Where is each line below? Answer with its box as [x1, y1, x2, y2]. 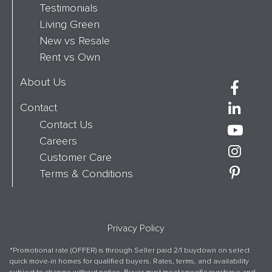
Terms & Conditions [39, 167, 133, 181]
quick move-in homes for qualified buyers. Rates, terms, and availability [10, 257, 249, 267]
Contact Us [39, 118, 93, 132]
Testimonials [39, 1, 98, 15]
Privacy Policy [107, 222, 165, 235]
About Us [20, 75, 66, 89]
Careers [39, 134, 77, 148]
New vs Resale [39, 34, 110, 48]
